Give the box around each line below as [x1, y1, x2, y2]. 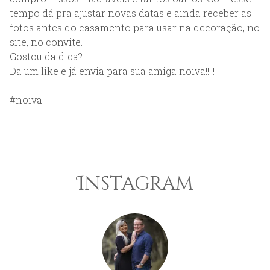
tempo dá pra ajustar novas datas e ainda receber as [10, 6, 251, 19]
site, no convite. [10, 35, 83, 48]
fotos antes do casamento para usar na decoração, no [10, 20, 260, 34]
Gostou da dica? [10, 49, 83, 63]
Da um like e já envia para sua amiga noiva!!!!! [10, 64, 215, 77]
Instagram [77, 171, 193, 197]
